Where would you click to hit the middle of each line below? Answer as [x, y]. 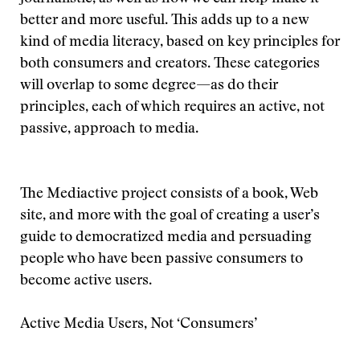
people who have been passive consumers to [162, 260]
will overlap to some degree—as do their [149, 86]
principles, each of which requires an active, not [172, 108]
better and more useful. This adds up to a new [164, 21]
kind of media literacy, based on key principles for [180, 43]
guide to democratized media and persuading [166, 238]
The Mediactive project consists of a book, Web [169, 194]
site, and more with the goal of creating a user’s [170, 216]
